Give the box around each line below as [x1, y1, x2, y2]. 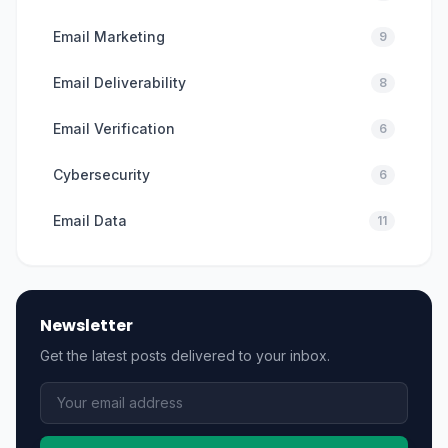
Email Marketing [53, 27, 165, 45]
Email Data [53, 211, 127, 229]
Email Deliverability [53, 73, 186, 91]
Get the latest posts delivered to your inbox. [40, 346, 330, 364]
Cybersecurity [53, 165, 150, 183]
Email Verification [53, 119, 175, 137]
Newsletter [40, 313, 133, 337]
